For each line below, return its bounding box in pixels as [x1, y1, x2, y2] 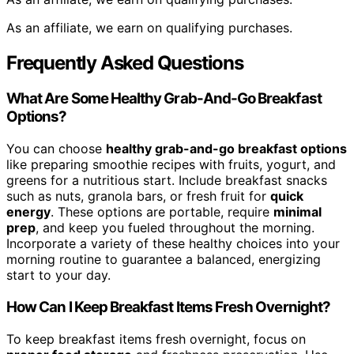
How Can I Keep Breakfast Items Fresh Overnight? [6, 297, 331, 316]
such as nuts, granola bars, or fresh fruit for [6, 188, 270, 205]
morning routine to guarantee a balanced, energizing [6, 251, 321, 268]
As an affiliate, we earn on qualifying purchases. [6, 19, 292, 36]
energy [6, 204, 51, 220]
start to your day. [6, 267, 111, 284]
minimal [273, 204, 322, 220]
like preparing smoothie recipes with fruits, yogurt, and [6, 156, 336, 173]
